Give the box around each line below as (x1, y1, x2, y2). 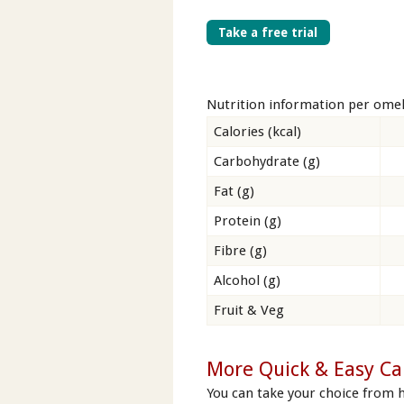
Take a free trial (218, 24, 318, 40)
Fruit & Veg (214, 301, 285, 318)
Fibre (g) (214, 242, 268, 259)
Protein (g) (214, 212, 282, 229)
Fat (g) (214, 182, 255, 199)
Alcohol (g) (214, 271, 281, 289)
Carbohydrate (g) (214, 152, 321, 170)
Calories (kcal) (214, 123, 302, 140)
